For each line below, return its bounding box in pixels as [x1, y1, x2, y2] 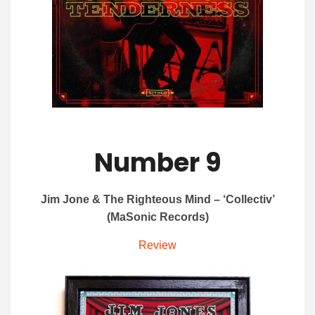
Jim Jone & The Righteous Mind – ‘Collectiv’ [40, 193, 275, 206]
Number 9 [94, 145, 221, 181]
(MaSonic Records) [106, 211, 209, 224]
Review [139, 239, 176, 252]
